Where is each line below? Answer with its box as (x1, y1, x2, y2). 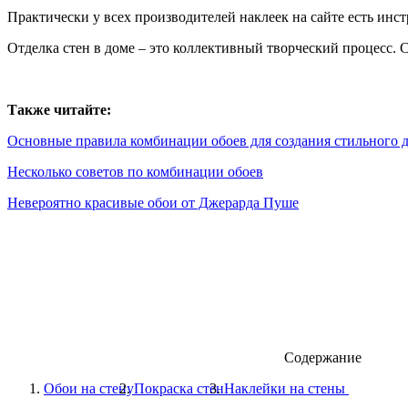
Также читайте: (7, 102, 111, 118)
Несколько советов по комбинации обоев (7, 164, 263, 180)
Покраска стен (134, 381, 224, 397)
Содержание (280, 350, 365, 366)
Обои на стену (44, 381, 134, 397)
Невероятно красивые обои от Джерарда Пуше (7, 195, 299, 211)
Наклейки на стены (224, 381, 349, 397)
